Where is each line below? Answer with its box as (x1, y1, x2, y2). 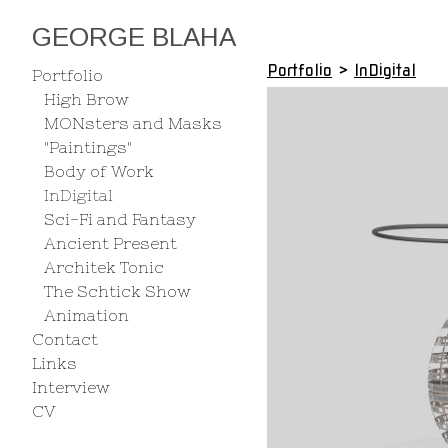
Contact (32, 330, 98, 348)
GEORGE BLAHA (32, 22, 236, 52)
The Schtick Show (44, 282, 191, 300)
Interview (32, 378, 110, 396)
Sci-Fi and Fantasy (44, 210, 196, 228)
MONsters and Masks (44, 114, 222, 132)
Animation (44, 306, 129, 324)
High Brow (44, 90, 129, 108)
